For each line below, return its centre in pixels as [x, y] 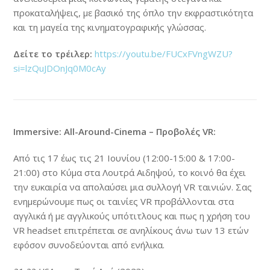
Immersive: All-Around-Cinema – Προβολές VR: [115, 131]
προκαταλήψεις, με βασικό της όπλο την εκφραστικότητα [133, 12]
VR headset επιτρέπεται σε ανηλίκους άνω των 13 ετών [131, 230]
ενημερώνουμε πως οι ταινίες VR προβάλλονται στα [124, 201]
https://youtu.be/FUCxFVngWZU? [164, 53]
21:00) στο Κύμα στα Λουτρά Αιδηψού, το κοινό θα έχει [130, 172]
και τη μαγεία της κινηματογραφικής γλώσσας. [110, 27]
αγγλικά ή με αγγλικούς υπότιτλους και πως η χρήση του [132, 215]
